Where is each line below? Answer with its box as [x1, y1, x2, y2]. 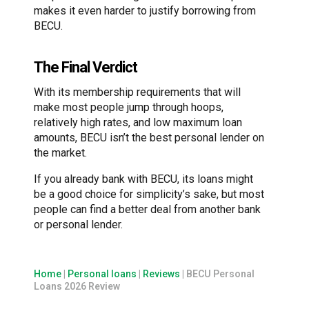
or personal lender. [34, 217, 123, 231]
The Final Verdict [34, 58, 137, 76]
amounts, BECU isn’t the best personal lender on [34, 130, 264, 144]
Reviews [143, 268, 180, 279]
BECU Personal [186, 268, 255, 279]
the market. [34, 146, 90, 159]
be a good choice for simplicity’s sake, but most [34, 187, 264, 201]
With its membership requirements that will [34, 85, 241, 99]
